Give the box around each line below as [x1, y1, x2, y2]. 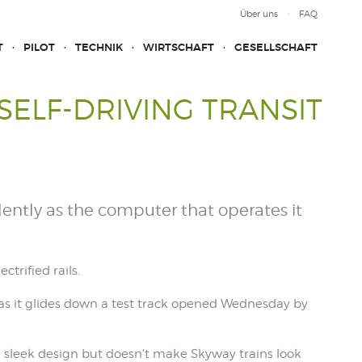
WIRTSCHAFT [143, 40, 214, 54]
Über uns [240, 8, 278, 19]
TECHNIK [75, 40, 123, 54]
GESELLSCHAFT [234, 40, 318, 54]
